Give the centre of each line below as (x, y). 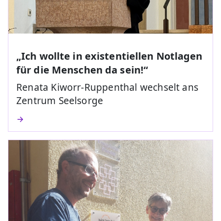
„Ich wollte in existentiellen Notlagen (110, 56)
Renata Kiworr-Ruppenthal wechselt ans (108, 87)
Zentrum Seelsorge (60, 100)
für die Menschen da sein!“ (82, 70)
